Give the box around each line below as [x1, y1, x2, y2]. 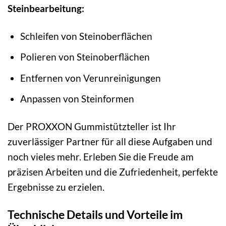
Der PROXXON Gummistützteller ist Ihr [8, 121, 176, 133]
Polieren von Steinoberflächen [20, 51, 150, 63]
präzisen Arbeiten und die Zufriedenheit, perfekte [8, 166, 218, 178]
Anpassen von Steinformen [20, 93, 134, 105]
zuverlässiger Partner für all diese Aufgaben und [8, 136, 212, 148]
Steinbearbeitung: [8, 2, 84, 14]
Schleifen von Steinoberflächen [20, 30, 152, 42]
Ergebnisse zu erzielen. [8, 181, 104, 193]
